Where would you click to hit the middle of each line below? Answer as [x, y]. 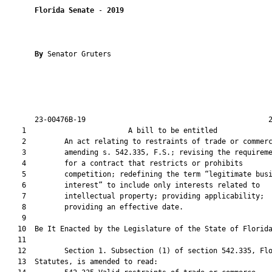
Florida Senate [64, 10]
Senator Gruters [79, 54]
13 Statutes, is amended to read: [81, 262]
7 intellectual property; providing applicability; [134, 196]
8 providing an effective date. [94, 207]
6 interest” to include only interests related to [132, 185]
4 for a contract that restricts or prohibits [124, 163]
